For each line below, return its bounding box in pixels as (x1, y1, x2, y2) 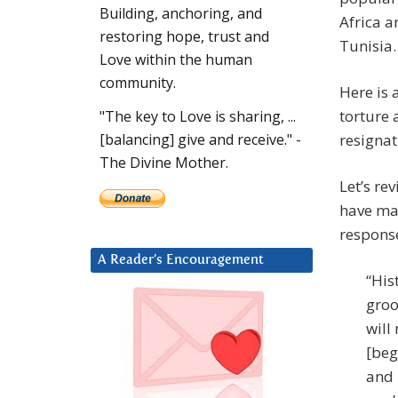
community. (99, 73, 176, 93)
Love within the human (99, 50, 252, 70)
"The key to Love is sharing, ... (99, 107, 296, 127)
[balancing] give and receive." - (99, 130, 301, 150)
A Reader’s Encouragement (98, 253, 264, 267)
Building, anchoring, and (99, 4, 262, 24)
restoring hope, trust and (99, 27, 269, 47)
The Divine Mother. (99, 153, 228, 173)
